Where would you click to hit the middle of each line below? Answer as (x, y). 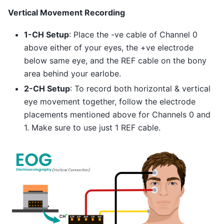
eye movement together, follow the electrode (110, 102)
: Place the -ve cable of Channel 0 (133, 35)
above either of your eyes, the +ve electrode (109, 48)
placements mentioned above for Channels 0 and (117, 115)
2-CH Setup (47, 89)
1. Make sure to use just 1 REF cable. (92, 128)
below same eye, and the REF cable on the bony (115, 61)
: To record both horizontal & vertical (140, 89)
